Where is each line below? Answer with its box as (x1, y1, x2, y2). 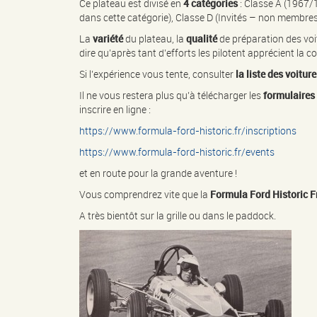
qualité (186, 32, 217, 46)
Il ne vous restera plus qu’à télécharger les (79, 88, 263, 103)
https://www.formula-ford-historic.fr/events (79, 145, 275, 159)
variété (93, 32, 125, 46)
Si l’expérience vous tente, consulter (79, 67, 236, 81)
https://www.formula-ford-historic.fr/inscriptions (79, 124, 296, 138)
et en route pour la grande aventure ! (79, 166, 237, 180)
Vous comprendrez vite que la (79, 188, 208, 202)
